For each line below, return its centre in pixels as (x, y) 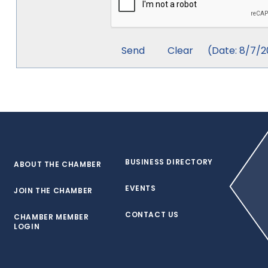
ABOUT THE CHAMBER (58, 164)
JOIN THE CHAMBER (53, 191)
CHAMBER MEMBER (51, 217)
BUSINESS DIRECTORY (169, 162)
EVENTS (140, 188)
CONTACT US (152, 214)
